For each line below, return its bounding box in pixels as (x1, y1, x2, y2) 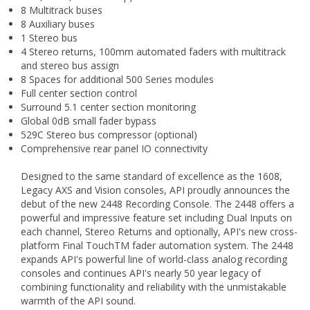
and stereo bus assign (21, 59, 119, 73)
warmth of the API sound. (21, 294, 136, 308)
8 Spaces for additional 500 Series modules (21, 73, 214, 86)
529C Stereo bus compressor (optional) (21, 128, 197, 142)
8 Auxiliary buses (21, 17, 95, 31)
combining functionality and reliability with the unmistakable (21, 280, 286, 294)
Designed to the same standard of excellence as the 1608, (21, 170, 282, 183)
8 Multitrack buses (21, 3, 102, 17)
